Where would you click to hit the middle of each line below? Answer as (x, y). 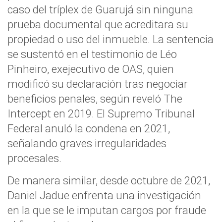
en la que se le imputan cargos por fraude (107, 210)
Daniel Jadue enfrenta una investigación (104, 195)
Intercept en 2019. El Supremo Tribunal (101, 113)
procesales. (34, 158)
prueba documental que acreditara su (98, 24)
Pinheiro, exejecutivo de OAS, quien (91, 69)
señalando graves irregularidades (87, 143)
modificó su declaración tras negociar (98, 84)
